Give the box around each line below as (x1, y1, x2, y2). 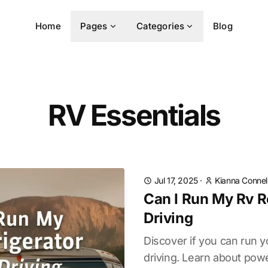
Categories (136, 20, 185, 32)
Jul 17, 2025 (154, 175, 198, 185)
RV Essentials (48, 98, 220, 133)
